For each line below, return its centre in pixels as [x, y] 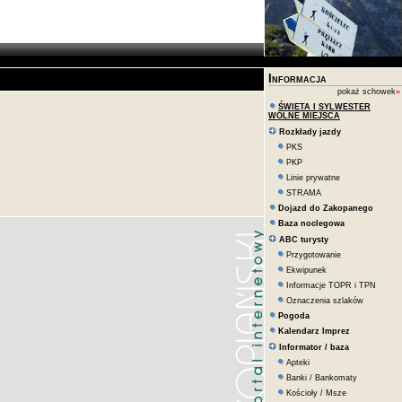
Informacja [297, 79]
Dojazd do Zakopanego [326, 208]
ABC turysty [304, 240]
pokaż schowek [367, 92]
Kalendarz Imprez [314, 331]
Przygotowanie [314, 255]
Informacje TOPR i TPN [331, 285]
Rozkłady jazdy [310, 132]
